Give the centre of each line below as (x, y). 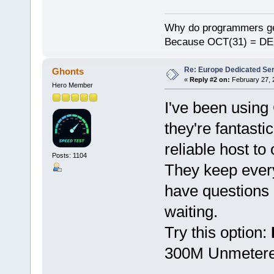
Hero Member (72, 85)
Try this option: (217, 232)
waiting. (191, 211)
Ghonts (68, 71)
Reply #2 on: (209, 80)
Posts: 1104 (69, 155)
